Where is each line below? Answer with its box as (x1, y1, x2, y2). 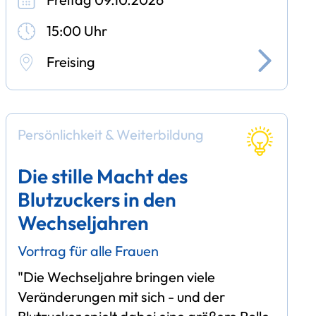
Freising (46, 52, 95, 71)
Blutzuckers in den (17, 186, 176, 212)
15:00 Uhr (46, 21, 107, 39)
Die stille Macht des (17, 163, 188, 188)
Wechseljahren (17, 209, 149, 235)
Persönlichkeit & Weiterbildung (17, 126, 204, 144)
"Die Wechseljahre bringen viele (17, 268, 215, 286)
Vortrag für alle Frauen (17, 241, 159, 260)
